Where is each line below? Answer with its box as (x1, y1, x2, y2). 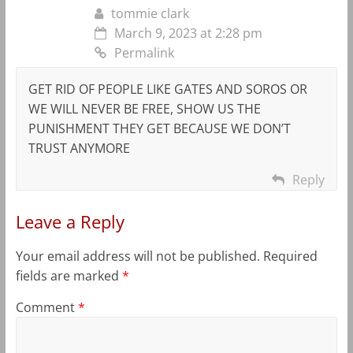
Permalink (113, 43, 174, 61)
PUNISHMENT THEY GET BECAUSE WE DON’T (28, 119, 291, 137)
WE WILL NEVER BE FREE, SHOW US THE (28, 99, 261, 117)
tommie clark (110, 4, 189, 22)
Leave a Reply (15, 209, 124, 233)
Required (262, 247, 318, 265)
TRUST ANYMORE (28, 139, 130, 157)
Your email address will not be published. (15, 247, 260, 265)
